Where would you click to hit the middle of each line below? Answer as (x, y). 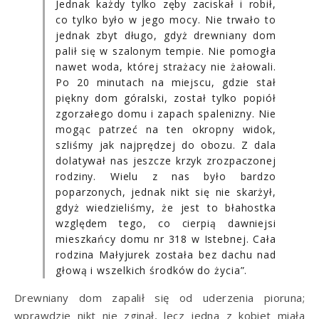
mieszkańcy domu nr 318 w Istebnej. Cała (166, 239)
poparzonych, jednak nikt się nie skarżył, (166, 192)
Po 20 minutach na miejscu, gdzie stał (166, 82)
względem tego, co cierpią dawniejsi (166, 223)
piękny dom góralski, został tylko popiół (166, 98)
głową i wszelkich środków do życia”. (152, 270)
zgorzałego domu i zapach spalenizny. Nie (166, 113)
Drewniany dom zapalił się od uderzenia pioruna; (159, 297)
